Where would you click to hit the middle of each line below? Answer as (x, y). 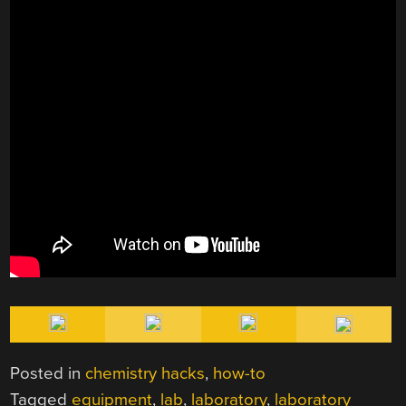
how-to (240, 374)
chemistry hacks (145, 374)
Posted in (48, 374)
